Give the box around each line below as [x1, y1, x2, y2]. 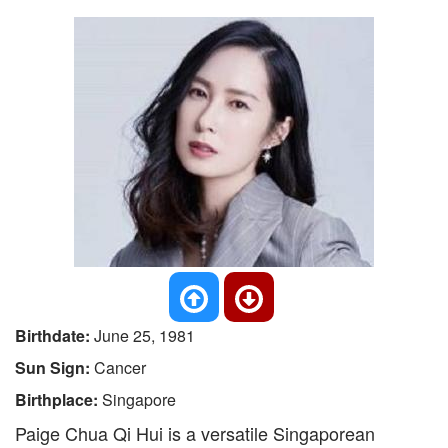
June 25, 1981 [94, 324, 195, 347]
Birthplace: [15, 388, 102, 411]
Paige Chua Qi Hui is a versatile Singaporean [15, 420, 375, 446]
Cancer [94, 356, 146, 379]
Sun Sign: [15, 356, 94, 379]
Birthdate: [15, 324, 94, 347]
